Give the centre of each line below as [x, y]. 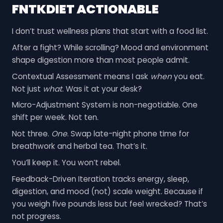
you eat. [188, 76]
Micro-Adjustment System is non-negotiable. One [105, 105]
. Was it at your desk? [102, 89]
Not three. [31, 134]
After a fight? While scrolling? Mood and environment [110, 47]
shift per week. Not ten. [55, 117]
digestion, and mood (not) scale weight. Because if [107, 191]
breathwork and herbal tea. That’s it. [79, 146]
